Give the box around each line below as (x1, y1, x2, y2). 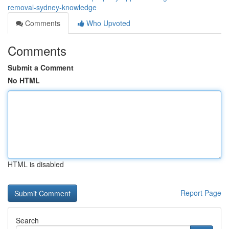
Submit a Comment (8, 62, 74, 73)
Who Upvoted (84, 18, 130, 28)
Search (16, 215, 39, 225)
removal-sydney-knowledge (8, 2, 97, 12)
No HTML (8, 75, 40, 85)
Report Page (180, 188, 221, 198)
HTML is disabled (8, 159, 64, 169)
